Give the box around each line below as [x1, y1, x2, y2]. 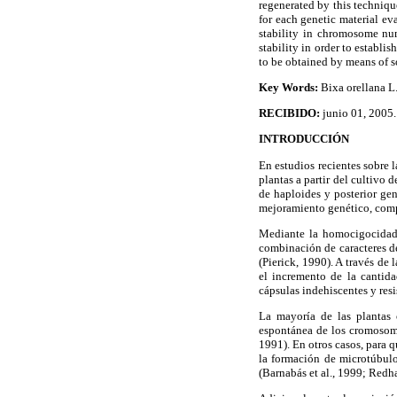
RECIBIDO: [259, 106, 320, 121]
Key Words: [259, 81, 318, 95]
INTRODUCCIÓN [259, 132, 349, 146]
